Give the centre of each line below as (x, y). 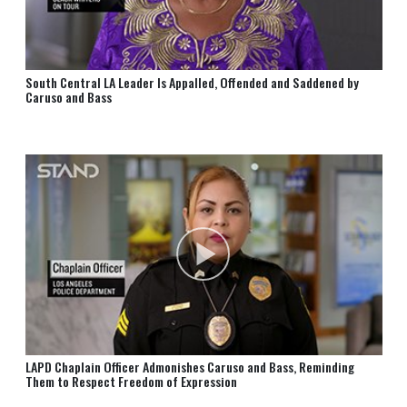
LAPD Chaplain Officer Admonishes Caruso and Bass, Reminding (189, 366)
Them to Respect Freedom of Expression (131, 381)
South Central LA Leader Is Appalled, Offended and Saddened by (192, 82)
